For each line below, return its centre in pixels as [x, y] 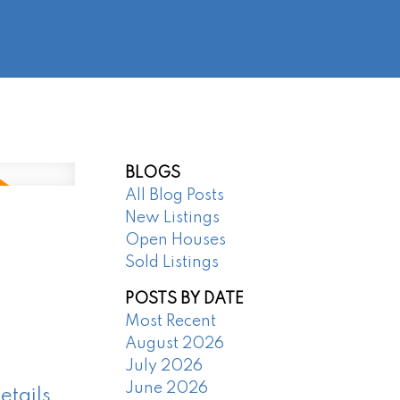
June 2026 [167, 389]
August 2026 [175, 344]
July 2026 [164, 367]
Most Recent [171, 322]
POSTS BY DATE [185, 300]
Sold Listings [172, 263]
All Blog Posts [175, 196]
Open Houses [176, 241]
